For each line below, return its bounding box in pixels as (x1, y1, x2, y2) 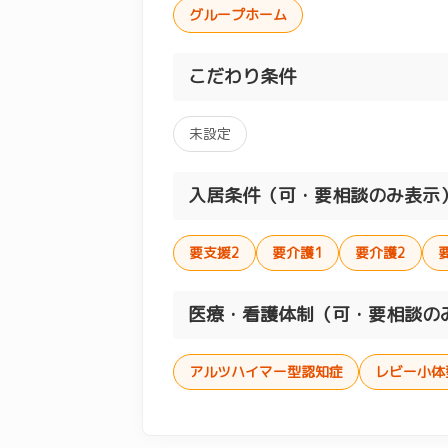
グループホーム (189, 4, 287, 24)
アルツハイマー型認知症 (189, 361, 343, 381)
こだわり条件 (188, 63, 296, 89)
